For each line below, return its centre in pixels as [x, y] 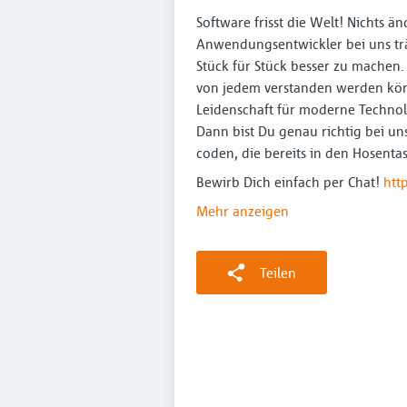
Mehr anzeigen [243, 211]
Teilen [278, 273]
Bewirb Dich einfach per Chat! [290, 182]
